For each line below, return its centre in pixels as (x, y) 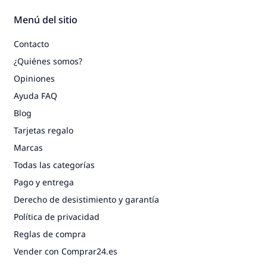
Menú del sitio (46, 20)
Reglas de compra (50, 234)
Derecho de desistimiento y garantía (86, 200)
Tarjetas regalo (44, 131)
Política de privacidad (57, 217)
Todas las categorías (54, 165)
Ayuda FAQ (35, 96)
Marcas (28, 148)
